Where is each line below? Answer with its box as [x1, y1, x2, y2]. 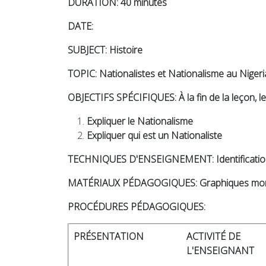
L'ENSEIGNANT [186, 244, 254, 257]
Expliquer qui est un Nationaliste [87, 129, 222, 142]
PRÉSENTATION [74, 230, 144, 243]
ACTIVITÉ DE [186, 230, 240, 243]
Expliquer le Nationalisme [87, 115, 193, 128]
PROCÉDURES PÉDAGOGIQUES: [68, 200, 205, 213]
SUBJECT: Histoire [68, 43, 142, 56]
